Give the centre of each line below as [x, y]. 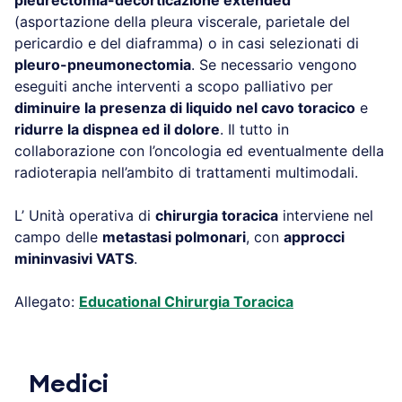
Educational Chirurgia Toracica [186, 301]
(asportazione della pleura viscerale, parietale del [182, 21]
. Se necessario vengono [274, 64]
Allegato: [47, 301]
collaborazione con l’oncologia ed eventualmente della [199, 150]
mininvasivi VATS [74, 258]
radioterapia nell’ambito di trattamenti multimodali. [186, 172]
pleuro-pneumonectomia [103, 64]
